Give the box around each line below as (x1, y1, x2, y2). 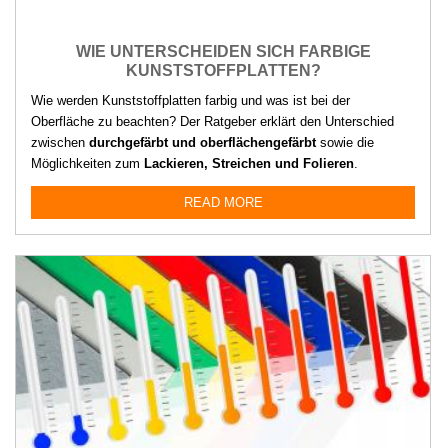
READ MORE (183, 194, 263, 210)
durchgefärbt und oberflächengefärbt (89, 134, 316, 150)
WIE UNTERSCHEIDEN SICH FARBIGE (75, 42, 371, 60)
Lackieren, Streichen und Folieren (144, 155, 354, 171)
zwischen (31, 134, 89, 150)
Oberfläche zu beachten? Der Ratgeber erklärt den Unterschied (31, 113, 394, 129)
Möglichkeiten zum (31, 155, 144, 171)
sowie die (316, 134, 374, 150)
